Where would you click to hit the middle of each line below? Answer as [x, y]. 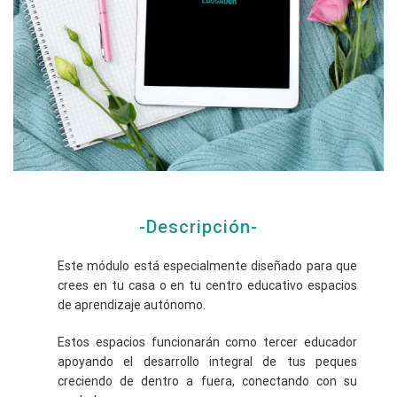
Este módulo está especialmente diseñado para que [207, 266]
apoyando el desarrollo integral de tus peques [207, 362]
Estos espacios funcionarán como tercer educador [207, 342]
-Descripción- [198, 227]
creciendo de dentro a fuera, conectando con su [207, 381]
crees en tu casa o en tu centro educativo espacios [207, 285]
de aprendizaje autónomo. [132, 305]
